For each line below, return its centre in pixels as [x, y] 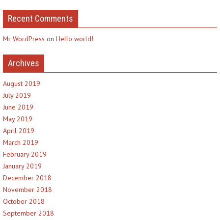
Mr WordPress [24, 39]
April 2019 [19, 131]
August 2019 [22, 83]
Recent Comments [41, 18]
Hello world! [75, 39]
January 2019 [22, 166]
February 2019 [25, 154]
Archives [24, 63]
